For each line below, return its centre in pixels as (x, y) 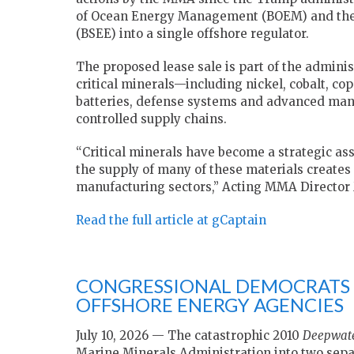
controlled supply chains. (151, 119)
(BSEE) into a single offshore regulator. (192, 34)
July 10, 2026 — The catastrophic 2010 (189, 336)
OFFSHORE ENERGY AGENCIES (210, 305)
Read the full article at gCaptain (171, 220)
